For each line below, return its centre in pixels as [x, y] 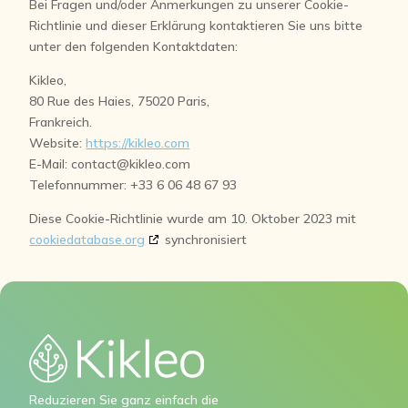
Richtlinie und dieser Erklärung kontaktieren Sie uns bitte [196, 25]
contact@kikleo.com [131, 164]
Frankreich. [61, 122]
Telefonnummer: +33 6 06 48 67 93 [133, 185]
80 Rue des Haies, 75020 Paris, [120, 101]
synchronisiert [204, 240]
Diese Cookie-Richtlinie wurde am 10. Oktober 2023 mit [193, 219]
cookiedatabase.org [87, 240]
